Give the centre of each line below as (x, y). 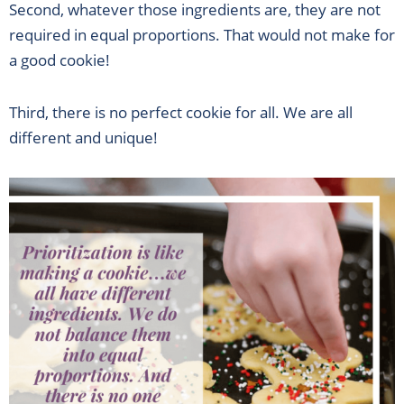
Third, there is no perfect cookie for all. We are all (181, 112)
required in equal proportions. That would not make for (202, 35)
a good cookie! (60, 60)
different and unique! (83, 137)
